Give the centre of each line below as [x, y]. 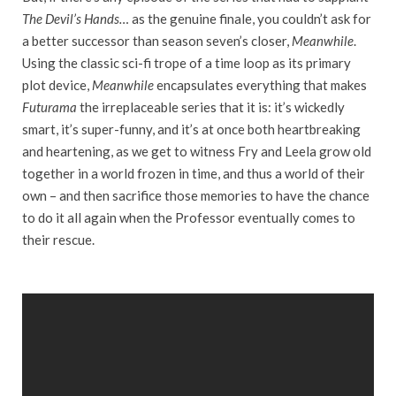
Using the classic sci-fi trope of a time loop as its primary [187, 63]
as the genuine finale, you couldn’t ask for [250, 19]
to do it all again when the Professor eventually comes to [189, 218]
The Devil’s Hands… [76, 19]
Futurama [49, 107]
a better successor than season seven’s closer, [157, 41]
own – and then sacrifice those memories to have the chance [196, 196]
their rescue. [58, 240]
